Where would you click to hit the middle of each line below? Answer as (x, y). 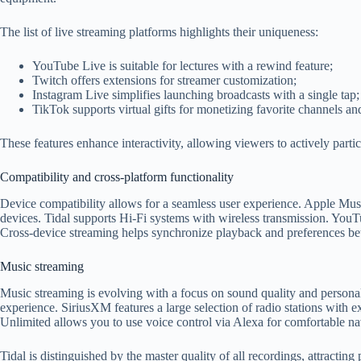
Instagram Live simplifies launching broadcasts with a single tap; (196, 95)
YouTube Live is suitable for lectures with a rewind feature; (183, 66)
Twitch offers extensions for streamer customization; (164, 81)
